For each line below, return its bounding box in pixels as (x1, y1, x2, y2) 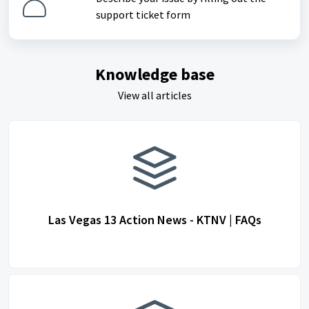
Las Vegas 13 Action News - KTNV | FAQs (48, 212, 261, 228)
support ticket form (95, 8, 190, 21)
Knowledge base (94, 63, 215, 85)
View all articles (117, 88, 192, 102)
